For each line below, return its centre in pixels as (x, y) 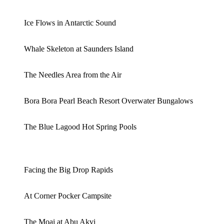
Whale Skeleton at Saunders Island (79, 48)
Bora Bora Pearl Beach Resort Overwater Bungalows (108, 100)
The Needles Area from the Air (73, 74)
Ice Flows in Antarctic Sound (70, 22)
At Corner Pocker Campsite (68, 195)
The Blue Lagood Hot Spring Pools (80, 126)
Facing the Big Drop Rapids (68, 169)
